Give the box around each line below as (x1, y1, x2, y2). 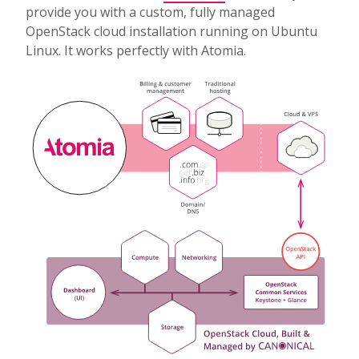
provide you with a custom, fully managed (26, 2, 275, 21)
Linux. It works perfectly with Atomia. (26, 41, 246, 59)
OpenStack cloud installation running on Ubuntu (26, 22, 317, 40)
